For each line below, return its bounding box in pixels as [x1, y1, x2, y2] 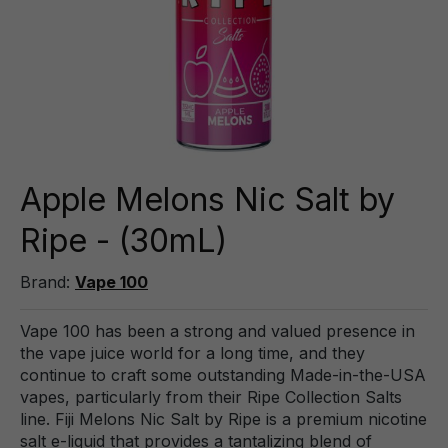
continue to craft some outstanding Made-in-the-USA [20, 365, 426, 385]
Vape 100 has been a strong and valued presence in [20, 321, 415, 341]
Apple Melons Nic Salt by [20, 180, 395, 219]
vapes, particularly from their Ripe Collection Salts [20, 387, 402, 407]
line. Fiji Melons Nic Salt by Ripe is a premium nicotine [20, 409, 427, 429]
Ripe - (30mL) [20, 221, 227, 260]
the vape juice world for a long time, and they [20, 343, 365, 363]
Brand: [20, 272, 75, 292]
